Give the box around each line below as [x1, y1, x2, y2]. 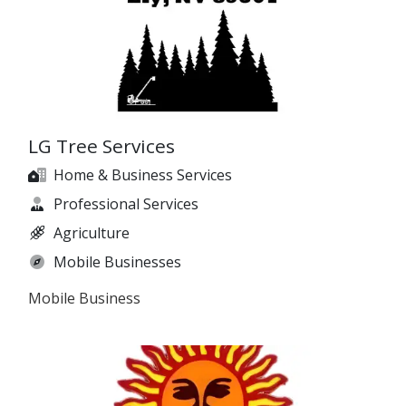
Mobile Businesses [53, 252, 181, 273]
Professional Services [53, 194, 198, 215]
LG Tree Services [28, 133, 175, 159]
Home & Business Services [53, 165, 232, 186]
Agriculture [53, 223, 130, 244]
